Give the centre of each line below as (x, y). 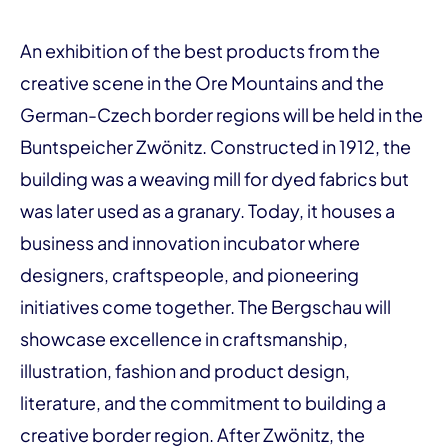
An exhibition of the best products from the (200, 50)
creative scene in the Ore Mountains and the (202, 82)
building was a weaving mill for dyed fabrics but (214, 178)
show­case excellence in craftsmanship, (184, 338)
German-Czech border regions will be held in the (221, 114)
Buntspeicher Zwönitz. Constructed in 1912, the (215, 146)
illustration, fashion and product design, (185, 370)
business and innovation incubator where (190, 242)
